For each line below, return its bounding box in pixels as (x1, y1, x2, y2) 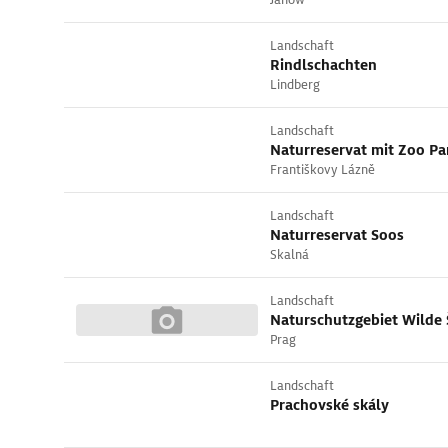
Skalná (270, 246, 309, 263)
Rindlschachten (270, 56, 377, 74)
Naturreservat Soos (270, 226, 404, 244)
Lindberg (270, 76, 320, 93)
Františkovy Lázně (270, 161, 375, 178)
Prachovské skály (270, 396, 389, 414)
